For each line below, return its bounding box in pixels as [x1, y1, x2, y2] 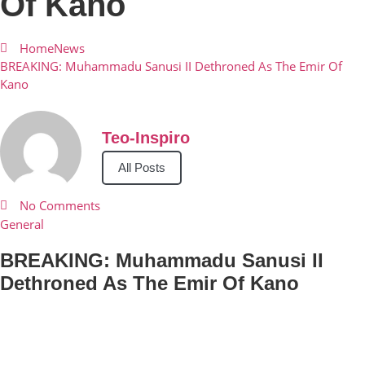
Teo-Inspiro [102, 129, 190, 147]
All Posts [118, 161, 165, 174]
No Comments [19, 197, 100, 213]
